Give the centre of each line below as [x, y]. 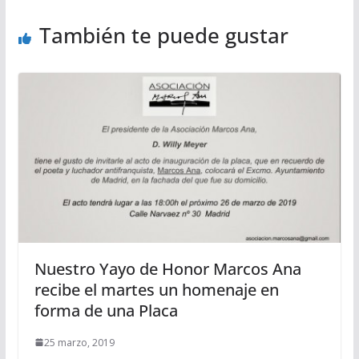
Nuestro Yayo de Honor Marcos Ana [167, 268]
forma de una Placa [106, 310]
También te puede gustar [163, 35]
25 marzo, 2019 [79, 342]
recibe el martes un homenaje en [156, 289]
